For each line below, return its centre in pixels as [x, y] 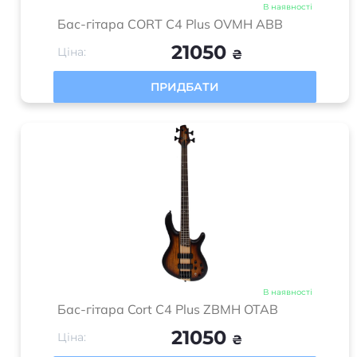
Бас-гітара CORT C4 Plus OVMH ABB [170, 24]
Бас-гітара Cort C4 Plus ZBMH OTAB [168, 309]
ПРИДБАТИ [185, 87]
